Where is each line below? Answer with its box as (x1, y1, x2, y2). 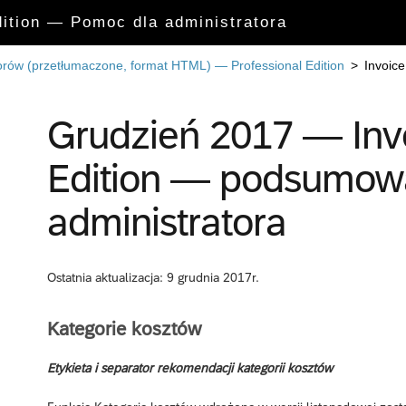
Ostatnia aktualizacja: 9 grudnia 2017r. (47, 270, 259, 285)
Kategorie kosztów (47, 317, 201, 339)
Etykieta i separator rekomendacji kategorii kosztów (47, 360, 333, 375)
